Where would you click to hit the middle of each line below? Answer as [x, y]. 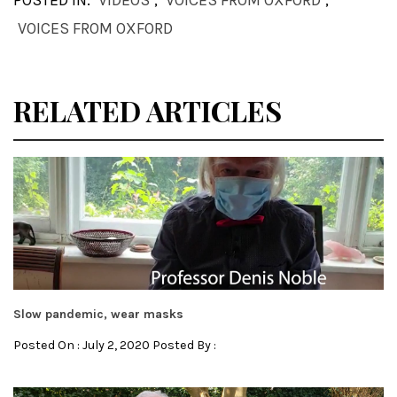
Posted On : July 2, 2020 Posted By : [115, 346]
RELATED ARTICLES [148, 111]
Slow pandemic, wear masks [98, 315]
